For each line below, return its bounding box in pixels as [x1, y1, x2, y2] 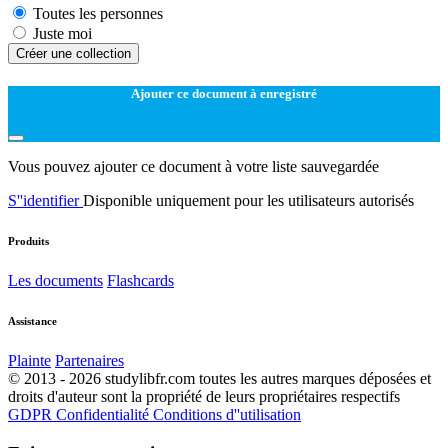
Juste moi [33, 24, 92, 42]
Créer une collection [16, 45, 131, 61]
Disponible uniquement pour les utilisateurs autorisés [83, 192, 414, 210]
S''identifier [8, 192, 83, 210]
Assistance [8, 315, 57, 328]
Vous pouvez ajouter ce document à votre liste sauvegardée [8, 158, 379, 176]
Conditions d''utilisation [153, 406, 301, 424]
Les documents [8, 272, 103, 290]
